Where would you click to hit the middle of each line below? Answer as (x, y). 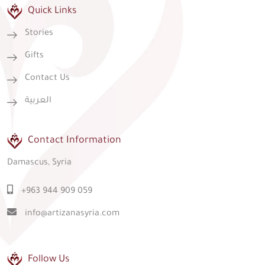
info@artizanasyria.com (72, 214)
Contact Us (47, 79)
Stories (39, 34)
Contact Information (75, 141)
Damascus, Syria (39, 163)
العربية (38, 101)
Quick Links (52, 11)
